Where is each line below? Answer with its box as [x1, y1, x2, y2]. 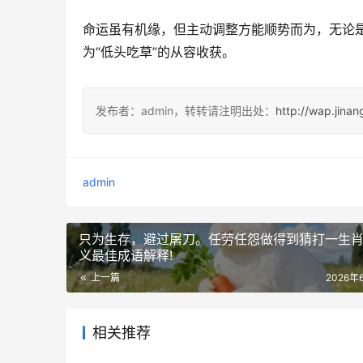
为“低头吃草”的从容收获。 [83, 44, 235, 61]
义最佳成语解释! [79, 247, 173, 264]
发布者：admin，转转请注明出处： [96, 104, 275, 118]
